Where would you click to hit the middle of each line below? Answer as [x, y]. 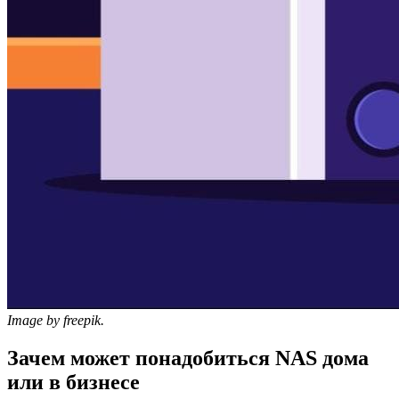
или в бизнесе [73, 382]
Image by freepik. [56, 320]
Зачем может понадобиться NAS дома [188, 358]
